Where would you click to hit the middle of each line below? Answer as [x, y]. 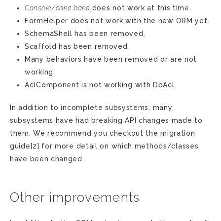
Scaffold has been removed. [77, 46]
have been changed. [47, 159]
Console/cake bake [57, 8]
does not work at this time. [140, 8]
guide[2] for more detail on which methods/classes [104, 146]
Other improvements [75, 197]
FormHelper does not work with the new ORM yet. [117, 21]
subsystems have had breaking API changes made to [106, 120]
